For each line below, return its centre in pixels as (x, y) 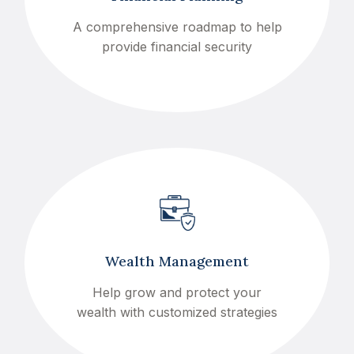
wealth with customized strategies (177, 312)
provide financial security (177, 47)
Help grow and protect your (177, 292)
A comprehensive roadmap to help (177, 27)
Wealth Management (177, 261)
